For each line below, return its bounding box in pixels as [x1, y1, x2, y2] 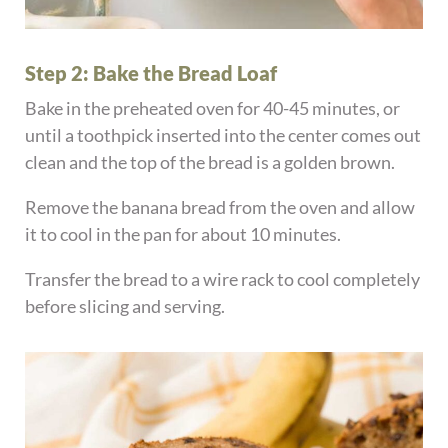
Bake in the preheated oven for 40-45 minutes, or [25, 97, 401, 120]
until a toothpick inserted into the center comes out [25, 124, 422, 147]
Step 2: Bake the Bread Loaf [25, 61, 278, 86]
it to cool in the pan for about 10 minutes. [25, 223, 342, 246]
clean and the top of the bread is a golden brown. [25, 151, 396, 174]
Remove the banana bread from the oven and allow [25, 196, 416, 219]
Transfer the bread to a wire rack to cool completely [25, 268, 421, 291]
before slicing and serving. [25, 295, 226, 318]
